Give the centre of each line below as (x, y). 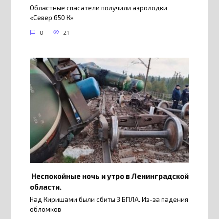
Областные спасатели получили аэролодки (98, 8)
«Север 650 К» (51, 18)
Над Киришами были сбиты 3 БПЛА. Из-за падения (109, 200)
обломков (45, 209)
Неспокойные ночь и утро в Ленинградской (109, 176)
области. (45, 186)
